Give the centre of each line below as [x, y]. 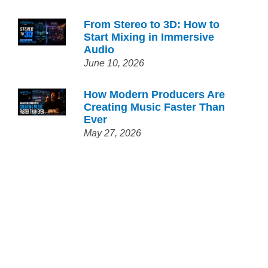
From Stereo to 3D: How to [152, 25]
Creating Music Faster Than [155, 107]
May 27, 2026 [113, 133]
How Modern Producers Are [155, 95]
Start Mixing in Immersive [149, 37]
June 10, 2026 [114, 63]
